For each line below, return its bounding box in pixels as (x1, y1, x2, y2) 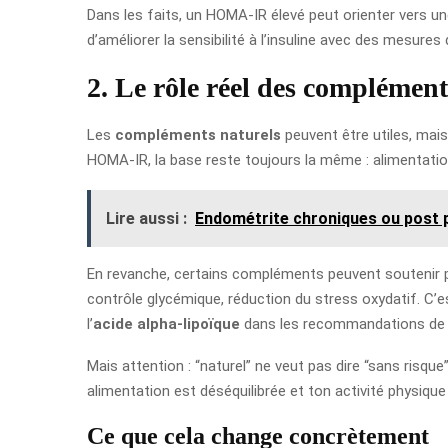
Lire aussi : (106, 208, 187, 228)
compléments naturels (115, 125, 281, 144)
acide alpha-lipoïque (93, 314, 240, 333)
